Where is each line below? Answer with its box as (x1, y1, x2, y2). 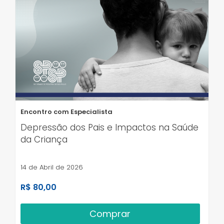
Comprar (89, 207, 131, 220)
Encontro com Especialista (20, 107, 112, 117)
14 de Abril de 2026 (20, 162, 83, 172)
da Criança (20, 133, 67, 146)
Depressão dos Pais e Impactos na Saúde (20, 121, 198, 134)
